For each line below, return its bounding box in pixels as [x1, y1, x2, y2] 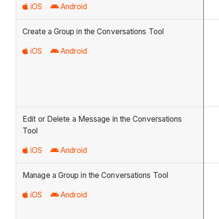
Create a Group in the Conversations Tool [22, 27, 164, 37]
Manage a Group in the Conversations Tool [22, 171, 168, 180]
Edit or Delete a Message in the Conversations [22, 114, 182, 124]
